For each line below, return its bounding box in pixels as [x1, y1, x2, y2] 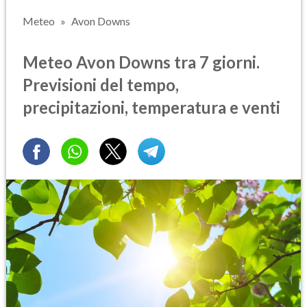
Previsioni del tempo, [23, 74, 179, 95]
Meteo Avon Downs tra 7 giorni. [23, 51, 260, 72]
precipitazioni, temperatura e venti [23, 97, 280, 117]
